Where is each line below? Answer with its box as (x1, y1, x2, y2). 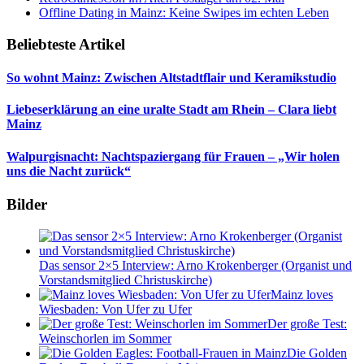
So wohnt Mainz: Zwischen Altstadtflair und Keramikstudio (6, 71, 336, 85)
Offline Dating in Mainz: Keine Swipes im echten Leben (39, 6, 329, 20)
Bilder (6, 195, 47, 213)
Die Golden (287, 345, 347, 360)
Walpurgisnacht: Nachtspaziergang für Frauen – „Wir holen (6, 149, 340, 163)
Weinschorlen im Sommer (39, 331, 171, 345)
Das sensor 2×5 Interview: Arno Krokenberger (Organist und (39, 258, 352, 272)
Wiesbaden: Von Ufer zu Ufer (39, 301, 192, 316)
